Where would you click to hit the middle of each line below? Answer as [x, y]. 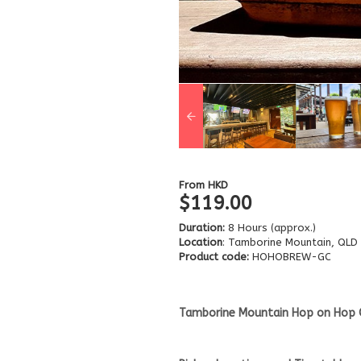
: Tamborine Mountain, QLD [290, 242]
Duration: [202, 227]
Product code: [214, 256]
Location [201, 242]
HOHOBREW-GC [290, 256]
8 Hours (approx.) [270, 227]
